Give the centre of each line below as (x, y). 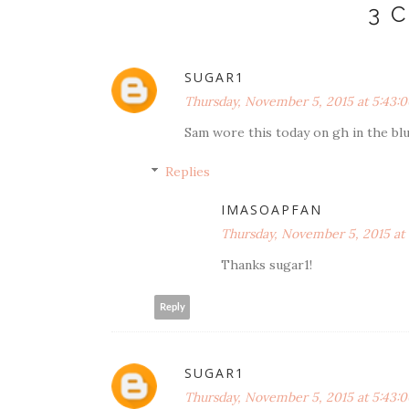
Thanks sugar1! (267, 265)
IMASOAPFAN (272, 210)
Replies (188, 172)
